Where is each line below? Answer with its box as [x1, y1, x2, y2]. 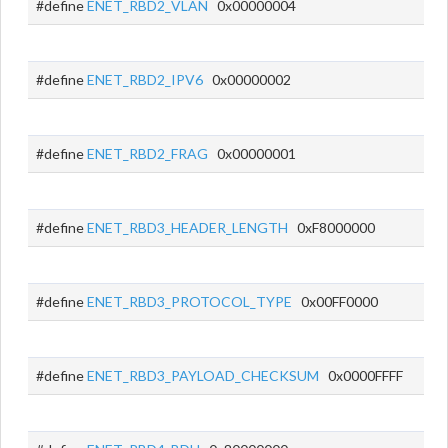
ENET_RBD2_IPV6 [87, 71, 203, 88]
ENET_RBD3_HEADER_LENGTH [87, 219, 288, 236]
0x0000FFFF [319, 367, 403, 384]
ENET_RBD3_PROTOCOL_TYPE [87, 293, 292, 310]
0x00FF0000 [292, 293, 378, 310]
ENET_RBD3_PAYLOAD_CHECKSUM [87, 367, 319, 384]
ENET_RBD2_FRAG [87, 145, 208, 162]
